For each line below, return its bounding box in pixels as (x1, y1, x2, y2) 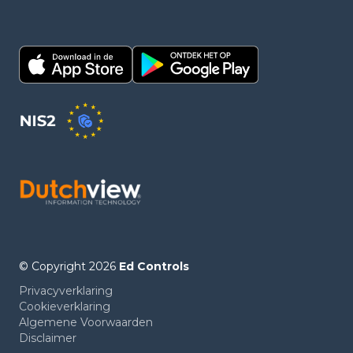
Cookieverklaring (19, 299, 110, 314)
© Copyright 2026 (19, 258, 119, 273)
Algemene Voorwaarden (19, 315, 153, 330)
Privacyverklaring (19, 284, 113, 299)
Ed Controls (119, 258, 189, 273)
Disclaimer (19, 331, 76, 346)
